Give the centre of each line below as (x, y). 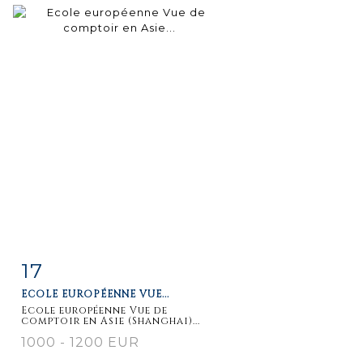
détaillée (66, 303)
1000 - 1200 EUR (80, 342)
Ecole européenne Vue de (94, 310)
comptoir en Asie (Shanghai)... (111, 320)
